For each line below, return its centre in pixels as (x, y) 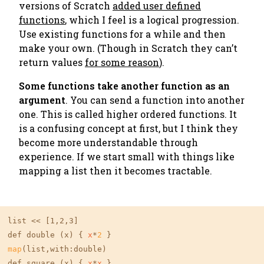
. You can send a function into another (155, 100)
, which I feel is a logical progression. (152, 20)
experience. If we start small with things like (127, 156)
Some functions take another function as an (124, 86)
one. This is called (62, 114)
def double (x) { (48, 235)
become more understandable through (108, 142)
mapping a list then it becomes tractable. (115, 171)
